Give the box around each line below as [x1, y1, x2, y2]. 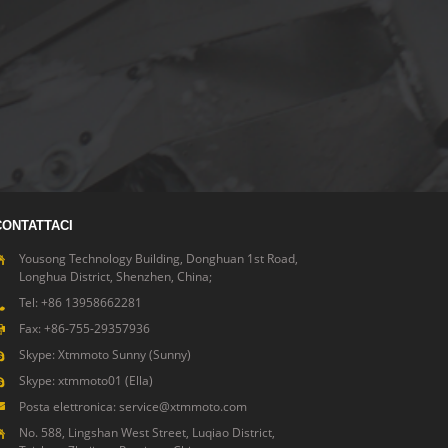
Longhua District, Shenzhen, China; [18, 267, 212, 285]
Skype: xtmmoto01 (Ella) [18, 371, 153, 389]
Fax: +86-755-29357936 [18, 319, 150, 337]
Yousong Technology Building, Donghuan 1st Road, [18, 249, 298, 267]
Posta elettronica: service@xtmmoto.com [18, 397, 247, 415]
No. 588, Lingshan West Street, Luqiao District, [18, 423, 275, 441]
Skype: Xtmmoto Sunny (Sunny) [18, 345, 191, 363]
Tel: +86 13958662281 [18, 293, 142, 311]
